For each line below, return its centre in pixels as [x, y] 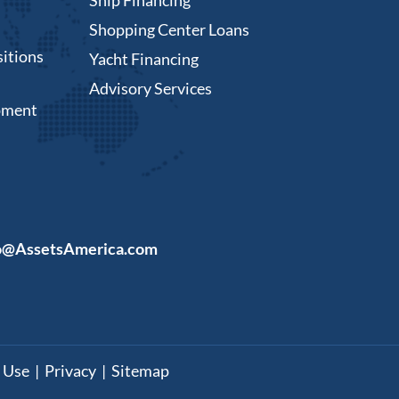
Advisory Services [150, 88]
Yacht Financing [143, 58]
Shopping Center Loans [169, 29]
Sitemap [140, 370]
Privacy [70, 370]
